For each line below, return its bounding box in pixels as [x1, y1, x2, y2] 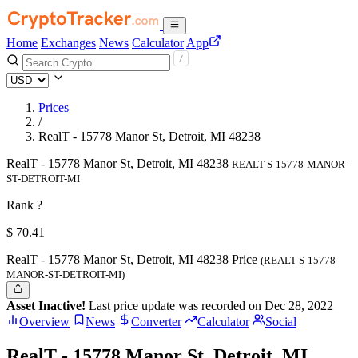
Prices [38, 101, 69, 114]
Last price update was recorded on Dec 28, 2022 [86, 299, 333, 313]
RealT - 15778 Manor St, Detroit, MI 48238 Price [6, 253, 261, 266]
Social [265, 315, 296, 329]
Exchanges [41, 36, 96, 50]
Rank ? [6, 198, 42, 212]
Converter [131, 315, 181, 329]
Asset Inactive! [6, 299, 86, 313]
